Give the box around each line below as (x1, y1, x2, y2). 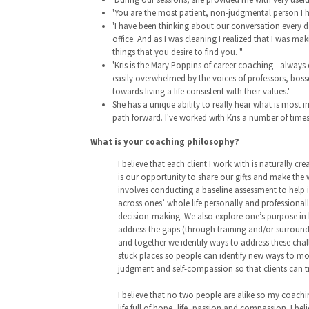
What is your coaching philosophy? (90, 136, 239, 147)
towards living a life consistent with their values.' (112, 86, 290, 97)
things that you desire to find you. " (112, 46, 243, 57)
